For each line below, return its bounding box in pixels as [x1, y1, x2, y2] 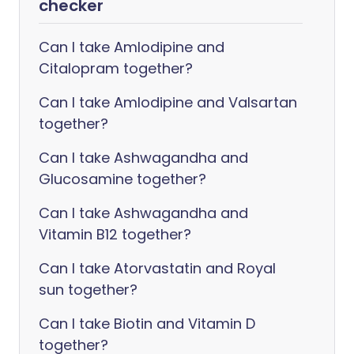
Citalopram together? [39, 58, 193, 78]
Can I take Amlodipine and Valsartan [39, 92, 297, 112]
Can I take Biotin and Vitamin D [39, 314, 255, 333]
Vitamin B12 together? [39, 224, 191, 244]
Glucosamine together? [39, 169, 206, 189]
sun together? [39, 280, 137, 299]
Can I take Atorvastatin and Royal [39, 258, 276, 278]
